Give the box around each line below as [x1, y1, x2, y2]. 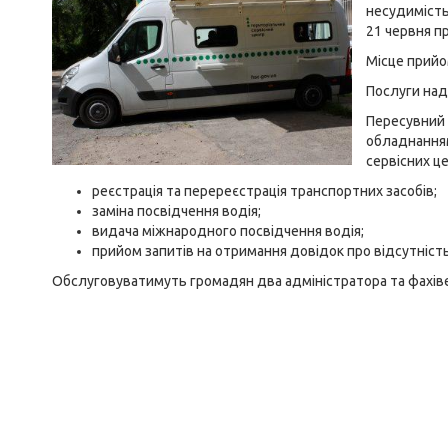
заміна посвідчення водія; [92, 203, 261, 219]
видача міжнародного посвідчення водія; [92, 223, 364, 239]
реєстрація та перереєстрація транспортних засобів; [92, 183, 437, 199]
